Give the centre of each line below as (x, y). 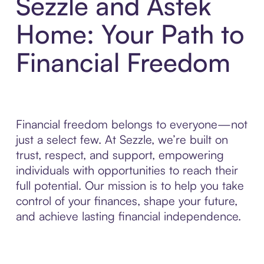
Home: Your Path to (130, 34)
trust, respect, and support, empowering (120, 155)
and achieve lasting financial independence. (128, 216)
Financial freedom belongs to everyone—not (131, 124)
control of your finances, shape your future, (126, 201)
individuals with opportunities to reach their (127, 170)
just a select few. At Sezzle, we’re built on (122, 140)
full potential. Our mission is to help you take (130, 186)
